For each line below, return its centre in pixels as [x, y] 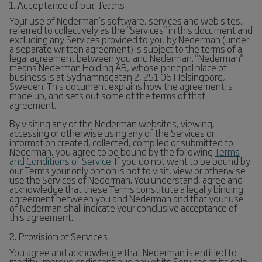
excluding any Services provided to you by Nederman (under [129, 39]
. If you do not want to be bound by [181, 161]
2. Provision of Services [58, 238]
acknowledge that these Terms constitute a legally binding [126, 189]
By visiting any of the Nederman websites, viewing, [112, 123]
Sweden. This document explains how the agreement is [121, 86]
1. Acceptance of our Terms [67, 6]
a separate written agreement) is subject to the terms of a [126, 49]
